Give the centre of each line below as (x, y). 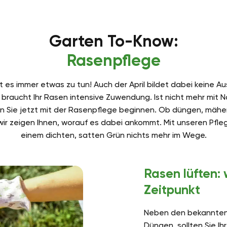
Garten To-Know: (113, 41)
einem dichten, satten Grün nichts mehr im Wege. (113, 135)
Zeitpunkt (172, 190)
